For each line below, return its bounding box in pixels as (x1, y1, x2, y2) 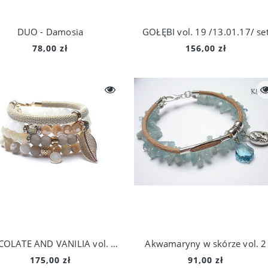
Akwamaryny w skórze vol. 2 (145, 237, 267, 249)
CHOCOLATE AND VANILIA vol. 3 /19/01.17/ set (111, 237, 118, 249)
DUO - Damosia (17, 26, 84, 38)
